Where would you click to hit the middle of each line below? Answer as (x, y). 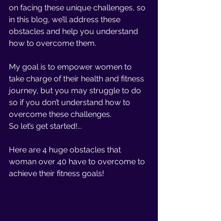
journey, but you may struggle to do (76, 91)
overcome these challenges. (61, 114)
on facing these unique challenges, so (78, 8)
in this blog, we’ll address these (66, 19)
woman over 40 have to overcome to (78, 162)
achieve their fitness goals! (56, 173)
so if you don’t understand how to (71, 102)
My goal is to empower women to (71, 67)
